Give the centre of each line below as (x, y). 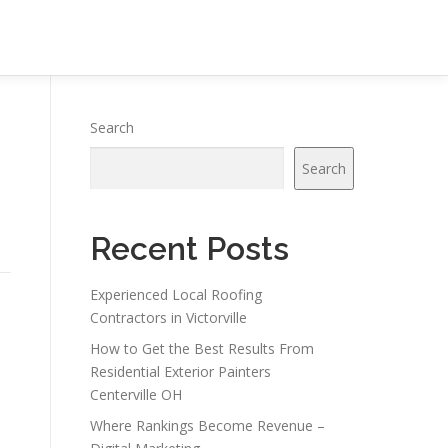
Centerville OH (136, 394)
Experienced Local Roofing (176, 294)
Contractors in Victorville (168, 317)
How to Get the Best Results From (202, 348)
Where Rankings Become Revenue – (207, 425)
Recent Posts (189, 248)
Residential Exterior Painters (180, 371)
